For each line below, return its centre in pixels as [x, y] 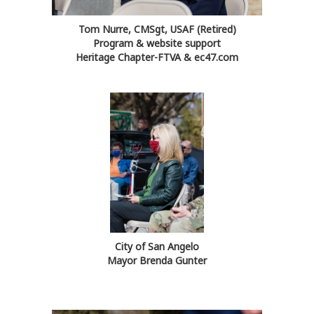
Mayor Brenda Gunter [157, 261]
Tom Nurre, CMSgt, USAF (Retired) [157, 29]
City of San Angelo [157, 247]
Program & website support [157, 43]
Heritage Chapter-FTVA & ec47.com [157, 57]
